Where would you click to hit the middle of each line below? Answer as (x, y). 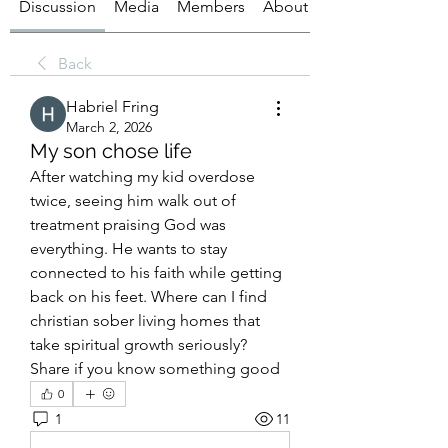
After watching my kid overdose (142, 176)
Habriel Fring (112, 106)
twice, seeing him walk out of (133, 200)
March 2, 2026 (109, 127)
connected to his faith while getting (156, 272)
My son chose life (111, 151)
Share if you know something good (155, 368)
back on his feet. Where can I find (148, 296)
